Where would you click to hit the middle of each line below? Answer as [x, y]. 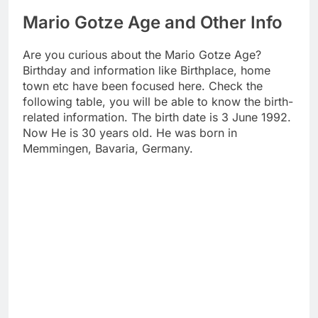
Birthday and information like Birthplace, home [147, 71]
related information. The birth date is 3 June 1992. [157, 117]
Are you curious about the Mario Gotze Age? [142, 55]
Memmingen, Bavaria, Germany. [108, 149]
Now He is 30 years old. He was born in [130, 133]
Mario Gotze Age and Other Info [153, 23]
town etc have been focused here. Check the [143, 86]
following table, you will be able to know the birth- [158, 102]
